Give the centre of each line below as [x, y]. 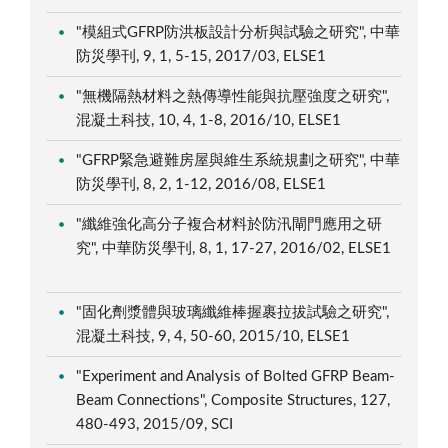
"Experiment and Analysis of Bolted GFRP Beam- [236, 376]
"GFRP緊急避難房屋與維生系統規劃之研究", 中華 [238, 160]
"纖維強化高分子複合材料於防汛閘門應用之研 [229, 224]
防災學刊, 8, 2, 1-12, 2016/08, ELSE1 [203, 184]
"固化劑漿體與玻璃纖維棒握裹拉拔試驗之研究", [233, 312]
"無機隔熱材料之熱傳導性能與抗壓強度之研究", [233, 96]
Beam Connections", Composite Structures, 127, [233, 400]
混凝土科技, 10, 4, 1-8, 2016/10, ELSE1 [211, 120]
